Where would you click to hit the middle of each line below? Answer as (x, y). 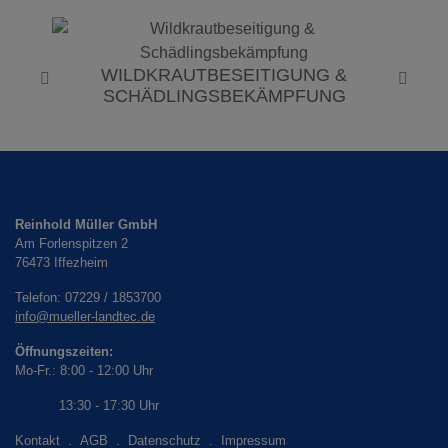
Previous (75, 89)
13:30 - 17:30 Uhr (89, 405)
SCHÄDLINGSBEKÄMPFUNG (224, 96)
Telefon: (38, 297)
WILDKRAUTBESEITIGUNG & (224, 75)
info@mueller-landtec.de (85, 316)
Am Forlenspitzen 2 (71, 243)
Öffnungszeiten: (64, 351)
